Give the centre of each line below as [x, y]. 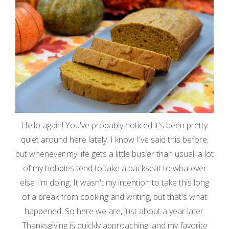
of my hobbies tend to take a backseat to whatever [114, 168]
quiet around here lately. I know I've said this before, [114, 140]
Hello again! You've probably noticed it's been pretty [114, 125]
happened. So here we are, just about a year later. [114, 211]
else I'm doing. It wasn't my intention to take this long [114, 183]
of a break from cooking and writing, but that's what [114, 197]
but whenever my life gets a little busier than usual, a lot [114, 154]
